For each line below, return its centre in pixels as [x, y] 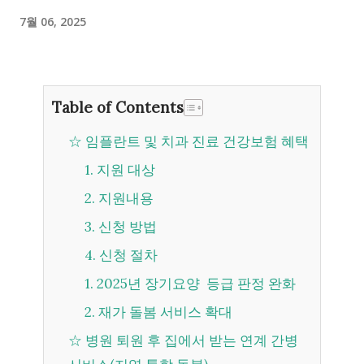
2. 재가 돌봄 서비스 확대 [164, 312]
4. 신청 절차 [127, 255]
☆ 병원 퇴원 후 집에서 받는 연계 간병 [75, 340]
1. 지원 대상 [124, 170]
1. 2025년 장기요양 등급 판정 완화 [195, 284]
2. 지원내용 [124, 198]
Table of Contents [118, 107]
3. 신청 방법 [126, 227]
